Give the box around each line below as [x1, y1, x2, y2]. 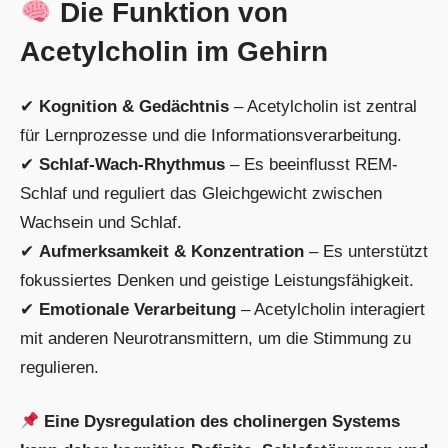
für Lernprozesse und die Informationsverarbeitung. [20, 125, 402, 145]
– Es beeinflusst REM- [225, 154, 398, 174]
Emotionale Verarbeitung [39, 299, 236, 319]
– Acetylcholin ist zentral [229, 96, 417, 116]
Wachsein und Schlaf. [20, 212, 182, 232]
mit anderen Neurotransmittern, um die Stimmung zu [20, 328, 411, 348]
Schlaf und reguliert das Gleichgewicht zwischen [20, 183, 382, 203]
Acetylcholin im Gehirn [20, 35, 328, 67]
